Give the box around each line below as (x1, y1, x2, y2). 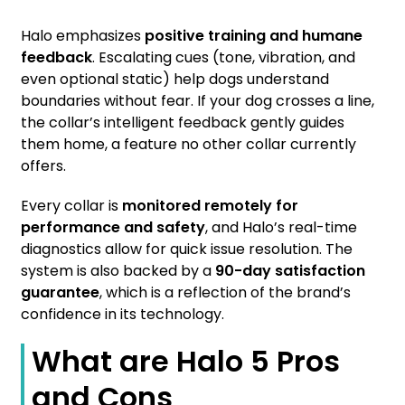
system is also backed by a (21, 260, 215, 282)
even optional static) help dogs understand (21, 69, 329, 90)
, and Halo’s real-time (205, 217, 357, 239)
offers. (21, 155, 66, 177)
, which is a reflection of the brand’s (99, 282, 351, 304)
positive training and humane (145, 25, 363, 47)
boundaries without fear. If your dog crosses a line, (21, 90, 374, 112)
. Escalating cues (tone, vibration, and (92, 47, 355, 69)
